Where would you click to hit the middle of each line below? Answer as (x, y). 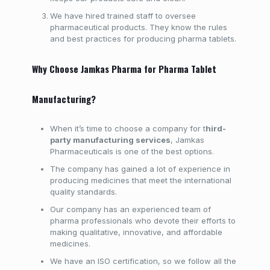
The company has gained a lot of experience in (140, 169)
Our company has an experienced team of (130, 209)
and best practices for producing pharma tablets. (143, 39)
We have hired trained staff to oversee (123, 16)
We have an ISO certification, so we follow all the (143, 261)
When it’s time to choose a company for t (127, 128)
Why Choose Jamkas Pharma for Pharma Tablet (124, 69)
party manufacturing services (110, 140)
